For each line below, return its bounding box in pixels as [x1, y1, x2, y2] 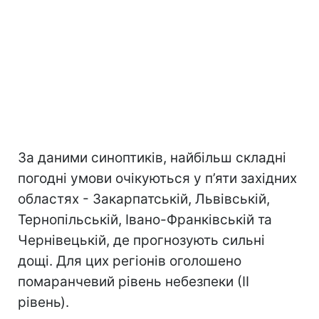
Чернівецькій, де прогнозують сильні [18, 232, 265, 249]
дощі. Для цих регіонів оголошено [18, 253, 241, 270]
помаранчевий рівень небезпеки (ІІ [18, 273, 249, 291]
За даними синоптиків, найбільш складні [18, 150, 286, 167]
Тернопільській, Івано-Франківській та [18, 211, 272, 229]
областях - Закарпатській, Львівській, [18, 191, 270, 208]
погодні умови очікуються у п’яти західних [18, 170, 297, 187]
